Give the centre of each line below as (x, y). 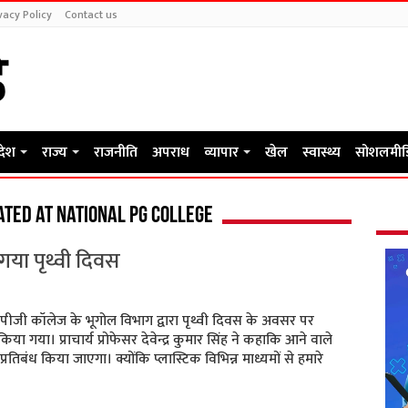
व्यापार (221, 153)
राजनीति (115, 153)
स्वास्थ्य (321, 153)
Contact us (91, 15)
